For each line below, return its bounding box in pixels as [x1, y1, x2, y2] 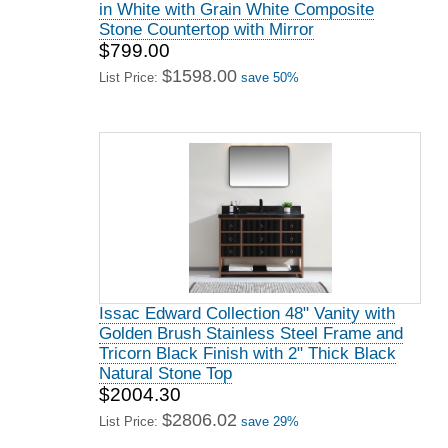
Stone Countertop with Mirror [99, 20, 314, 39]
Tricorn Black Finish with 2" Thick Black [99, 344, 396, 363]
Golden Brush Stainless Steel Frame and [99, 324, 403, 343]
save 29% [241, 414, 299, 429]
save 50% [241, 70, 299, 85]
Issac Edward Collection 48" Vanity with [99, 304, 395, 323]
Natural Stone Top [99, 364, 232, 383]
